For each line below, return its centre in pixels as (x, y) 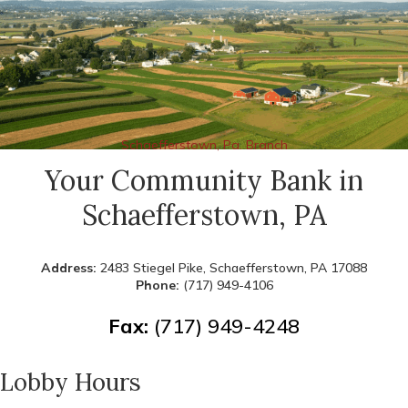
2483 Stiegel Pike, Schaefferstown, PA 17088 (234, 268)
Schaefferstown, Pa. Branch (204, 145)
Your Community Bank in (204, 181)
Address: (71, 268)
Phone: (159, 286)
